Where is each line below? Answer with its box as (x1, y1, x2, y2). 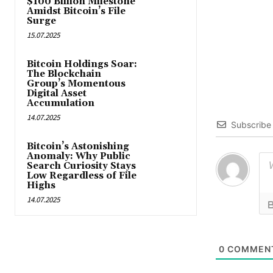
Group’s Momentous (27, 78, 126, 90)
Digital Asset (27, 88, 87, 100)
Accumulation (27, 97, 94, 110)
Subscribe (230, 119, 271, 130)
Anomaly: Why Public (27, 151, 130, 163)
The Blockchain (27, 68, 101, 80)
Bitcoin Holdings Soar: (27, 58, 137, 71)
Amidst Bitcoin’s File (27, 5, 126, 18)
